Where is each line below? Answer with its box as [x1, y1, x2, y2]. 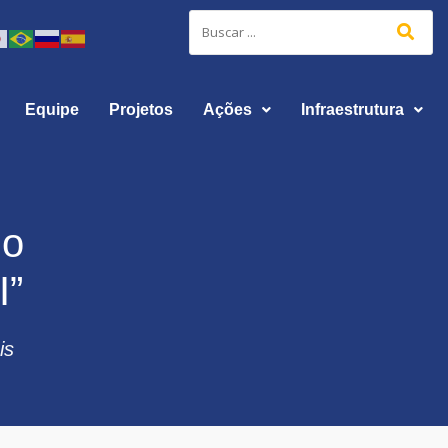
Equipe [24, 101, 79, 118]
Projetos [108, 101, 173, 118]
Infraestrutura [300, 101, 404, 118]
